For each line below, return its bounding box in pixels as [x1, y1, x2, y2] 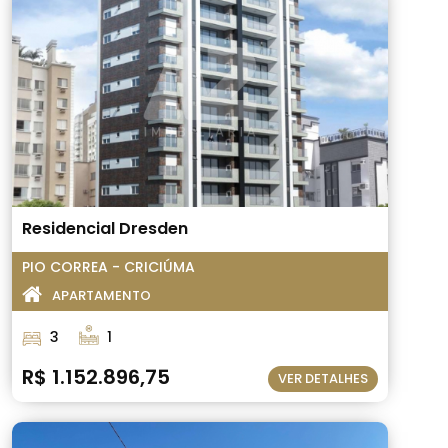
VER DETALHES [278, 369, 368, 388]
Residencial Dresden [22, 217, 188, 240]
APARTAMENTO [52, 286, 151, 305]
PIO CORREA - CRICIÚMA [22, 257, 195, 277]
